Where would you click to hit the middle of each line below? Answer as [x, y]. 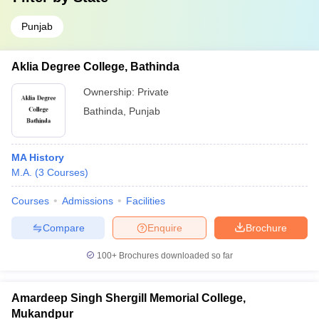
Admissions [88, 201]
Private [153, 92]
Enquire [165, 228]
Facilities [146, 201]
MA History [38, 157]
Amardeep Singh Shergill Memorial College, [129, 298]
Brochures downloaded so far [175, 256]
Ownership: [110, 92]
